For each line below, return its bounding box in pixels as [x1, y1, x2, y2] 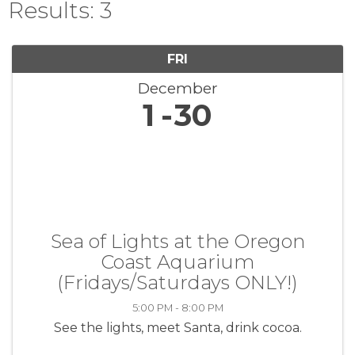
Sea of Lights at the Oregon [50, 229, 305, 253]
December [137, 78, 218, 97]
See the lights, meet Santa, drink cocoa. [53, 319, 302, 335]
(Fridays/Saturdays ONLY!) [57, 270, 298, 294]
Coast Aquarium [101, 250, 254, 273]
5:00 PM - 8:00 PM [132, 301, 223, 314]
